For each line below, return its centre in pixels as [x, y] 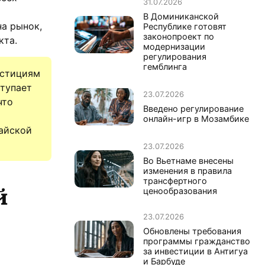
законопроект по [179, 36]
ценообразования [180, 190]
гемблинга [165, 66]
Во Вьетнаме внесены [188, 160]
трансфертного [175, 180]
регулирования [175, 56]
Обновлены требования [192, 231]
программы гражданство [197, 241]
